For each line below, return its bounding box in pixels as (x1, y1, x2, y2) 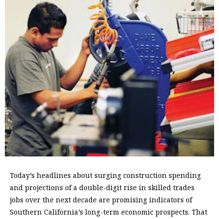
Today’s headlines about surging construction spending (10, 171, 201, 180)
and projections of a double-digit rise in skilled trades (10, 183, 195, 193)
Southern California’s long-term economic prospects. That (10, 207, 207, 217)
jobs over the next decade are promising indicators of (10, 195, 192, 205)
